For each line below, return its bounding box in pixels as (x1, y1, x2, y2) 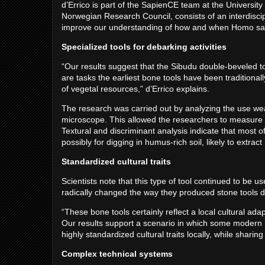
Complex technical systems (62, 249, 173, 258)
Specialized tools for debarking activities (62, 42, 227, 51)
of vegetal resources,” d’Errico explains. (62, 84, 209, 93)
